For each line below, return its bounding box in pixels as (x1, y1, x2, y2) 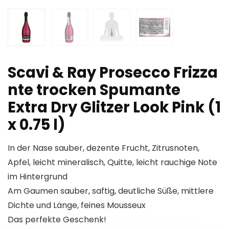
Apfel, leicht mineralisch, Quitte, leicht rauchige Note (8, 156, 217, 169)
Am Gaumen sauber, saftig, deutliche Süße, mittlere (8, 185, 214, 197)
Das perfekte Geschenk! (8, 214, 106, 226)
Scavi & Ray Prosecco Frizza (8, 62, 218, 83)
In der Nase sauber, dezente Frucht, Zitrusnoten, (8, 142, 199, 154)
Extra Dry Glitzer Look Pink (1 (8, 97, 221, 118)
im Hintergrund (8, 171, 67, 183)
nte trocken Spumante (8, 80, 180, 101)
